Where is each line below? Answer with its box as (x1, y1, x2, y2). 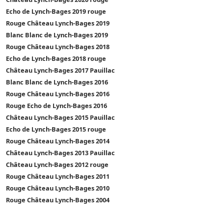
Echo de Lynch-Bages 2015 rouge (6, 124, 106, 134)
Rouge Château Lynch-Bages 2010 (6, 183, 110, 192)
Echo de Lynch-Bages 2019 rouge (6, 6, 106, 16)
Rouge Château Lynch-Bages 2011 (6, 171, 110, 181)
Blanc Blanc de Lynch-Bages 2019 (6, 30, 108, 39)
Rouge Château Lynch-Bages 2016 (6, 89, 110, 98)
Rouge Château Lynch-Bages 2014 (6, 136, 110, 145)
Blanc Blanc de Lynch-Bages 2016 (6, 77, 108, 86)
